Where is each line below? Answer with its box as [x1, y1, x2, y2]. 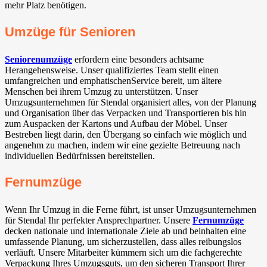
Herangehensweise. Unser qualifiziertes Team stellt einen [5, 64, 219, 75]
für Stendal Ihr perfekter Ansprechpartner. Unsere [5, 215, 193, 226]
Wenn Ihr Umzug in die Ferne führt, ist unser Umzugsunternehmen [5, 204, 256, 215]
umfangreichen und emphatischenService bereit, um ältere [5, 75, 222, 86]
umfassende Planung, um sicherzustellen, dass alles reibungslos [5, 237, 241, 247]
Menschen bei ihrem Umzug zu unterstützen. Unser [5, 86, 198, 97]
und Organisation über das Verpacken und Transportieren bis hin [5, 107, 247, 118]
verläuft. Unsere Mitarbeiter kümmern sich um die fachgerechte [5, 247, 242, 258]
